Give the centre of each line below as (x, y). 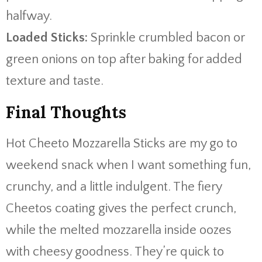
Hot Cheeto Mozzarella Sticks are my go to (122, 144)
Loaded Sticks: (47, 38)
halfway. (29, 16)
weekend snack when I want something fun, (128, 165)
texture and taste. (55, 81)
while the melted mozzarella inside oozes (119, 230)
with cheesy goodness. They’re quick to (115, 252)
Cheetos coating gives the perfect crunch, (121, 208)
